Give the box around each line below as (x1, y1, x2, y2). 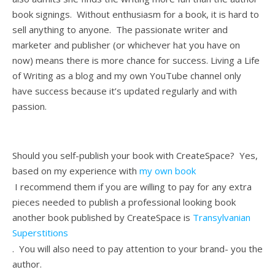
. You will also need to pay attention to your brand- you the (12, 242, 263, 255)
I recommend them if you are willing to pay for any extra (12, 180, 252, 193)
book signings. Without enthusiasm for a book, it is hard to (12, 8, 259, 21)
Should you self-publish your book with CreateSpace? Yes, (12, 149, 258, 162)
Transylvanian (193, 211, 250, 224)
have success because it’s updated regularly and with (12, 85, 237, 98)
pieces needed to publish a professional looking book (12, 196, 236, 209)
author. (12, 258, 42, 271)
